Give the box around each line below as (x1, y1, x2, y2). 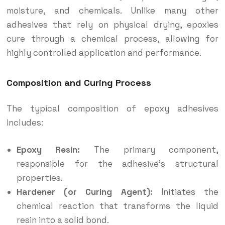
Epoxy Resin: (16, 144, 80, 156)
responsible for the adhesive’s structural (16, 158, 219, 170)
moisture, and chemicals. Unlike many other (6, 5, 219, 17)
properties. (16, 172, 63, 184)
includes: (6, 117, 43, 129)
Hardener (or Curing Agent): (16, 186, 153, 198)
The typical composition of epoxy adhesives (6, 103, 219, 115)
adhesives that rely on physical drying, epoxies (6, 19, 219, 31)
